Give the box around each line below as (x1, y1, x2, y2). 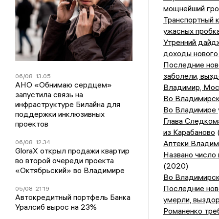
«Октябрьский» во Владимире (15, 165, 125, 175)
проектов (15, 119, 49, 129)
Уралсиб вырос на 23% (15, 202, 97, 212)
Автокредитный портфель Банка (15, 192, 131, 202)
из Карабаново (163, 127, 215, 137)
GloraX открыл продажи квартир (15, 146, 130, 156)
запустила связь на (15, 89, 84, 100)
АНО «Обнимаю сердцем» (15, 80, 112, 90)
